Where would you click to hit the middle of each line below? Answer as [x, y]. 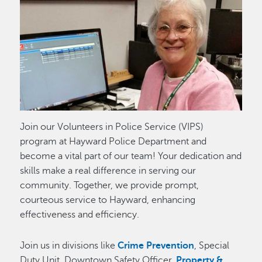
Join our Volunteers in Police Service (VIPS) [112, 127]
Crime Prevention [156, 245]
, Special [212, 245]
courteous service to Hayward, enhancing [108, 200]
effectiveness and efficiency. [80, 214]
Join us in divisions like [69, 245]
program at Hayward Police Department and [113, 141]
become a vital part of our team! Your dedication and [131, 156]
